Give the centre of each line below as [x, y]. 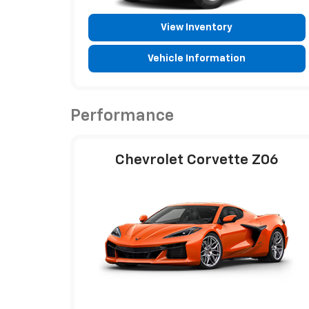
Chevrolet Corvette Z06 [197, 160]
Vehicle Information [197, 58]
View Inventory [197, 27]
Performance [122, 116]
